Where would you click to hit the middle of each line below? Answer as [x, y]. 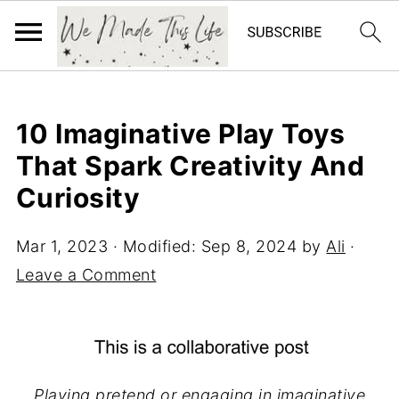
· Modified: [155, 246]
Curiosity [78, 198]
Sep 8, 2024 [249, 246]
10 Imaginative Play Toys [180, 134]
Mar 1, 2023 [62, 246]
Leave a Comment [86, 275]
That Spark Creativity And [190, 166]
